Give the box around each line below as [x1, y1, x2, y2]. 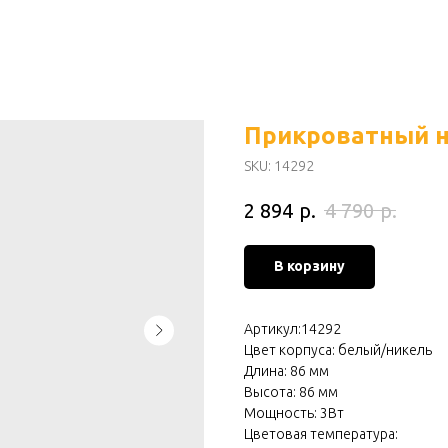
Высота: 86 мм [244, 384, 338, 401]
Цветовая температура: [244, 426, 398, 443]
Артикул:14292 [244, 321, 341, 338]
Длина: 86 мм [244, 363, 329, 380]
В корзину [274, 258, 345, 275]
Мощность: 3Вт [244, 405, 344, 422]
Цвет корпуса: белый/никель [244, 342, 432, 359]
